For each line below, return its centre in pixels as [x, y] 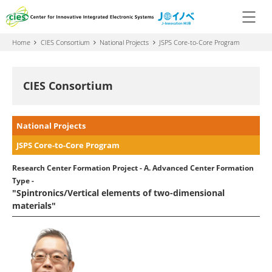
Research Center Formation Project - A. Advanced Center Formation [133, 168]
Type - [23, 180]
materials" [34, 205]
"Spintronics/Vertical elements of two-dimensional [118, 192]
